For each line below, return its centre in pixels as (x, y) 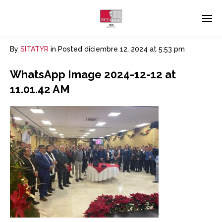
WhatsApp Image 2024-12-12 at (93, 74)
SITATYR (34, 49)
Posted (70, 49)
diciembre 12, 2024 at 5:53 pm (135, 49)
